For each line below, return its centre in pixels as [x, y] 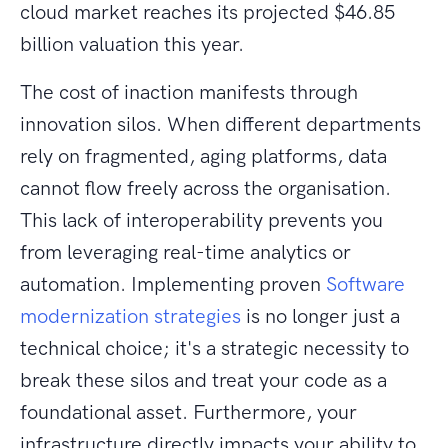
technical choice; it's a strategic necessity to [214, 348]
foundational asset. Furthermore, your [188, 412]
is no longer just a [320, 316]
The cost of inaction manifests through [189, 92]
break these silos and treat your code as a [203, 380]
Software [365, 284]
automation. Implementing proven [173, 284]
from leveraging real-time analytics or [185, 252]
